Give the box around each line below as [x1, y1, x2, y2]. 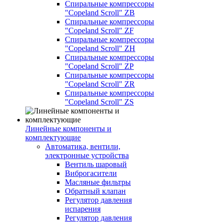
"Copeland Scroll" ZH [65, 44, 135, 53]
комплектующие [25, 133, 81, 142]
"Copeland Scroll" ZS [65, 98, 134, 106]
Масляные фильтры [65, 178, 131, 186]
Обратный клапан [65, 187, 126, 195]
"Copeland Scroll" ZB [65, 8, 135, 17]
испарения [65, 205, 101, 213]
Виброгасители [65, 169, 117, 177]
